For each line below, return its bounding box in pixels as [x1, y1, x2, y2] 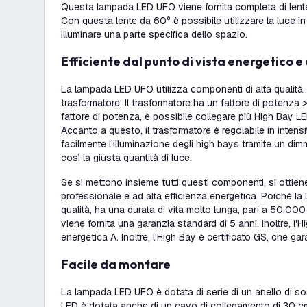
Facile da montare [69, 256, 171, 272]
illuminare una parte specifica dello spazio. [61, 28, 247, 40]
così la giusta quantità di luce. [61, 151, 192, 164]
